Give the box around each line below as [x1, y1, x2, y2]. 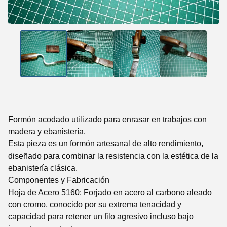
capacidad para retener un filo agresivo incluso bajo [8, 212, 194, 221]
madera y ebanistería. [8, 127, 86, 136]
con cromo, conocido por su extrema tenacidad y [8, 200, 181, 209]
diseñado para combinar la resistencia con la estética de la [8, 152, 218, 161]
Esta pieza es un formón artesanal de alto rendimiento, [8, 139, 203, 148]
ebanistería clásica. [8, 164, 78, 173]
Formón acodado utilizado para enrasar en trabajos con [8, 115, 207, 124]
